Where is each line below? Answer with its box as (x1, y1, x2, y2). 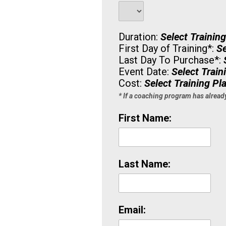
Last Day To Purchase (119, 53, 215, 66)
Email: (119, 203, 146, 216)
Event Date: (119, 65, 172, 78)
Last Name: (119, 157, 171, 170)
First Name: (119, 111, 172, 124)
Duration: (119, 30, 161, 43)
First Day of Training (119, 42, 208, 54)
